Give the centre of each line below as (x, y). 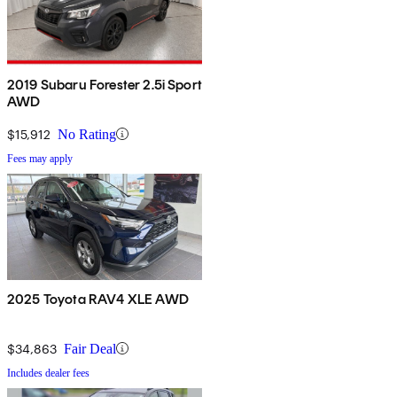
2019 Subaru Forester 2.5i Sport (105, 84)
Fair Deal (90, 348)
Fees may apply (40, 158)
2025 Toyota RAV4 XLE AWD (98, 299)
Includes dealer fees (48, 373)
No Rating (87, 134)
